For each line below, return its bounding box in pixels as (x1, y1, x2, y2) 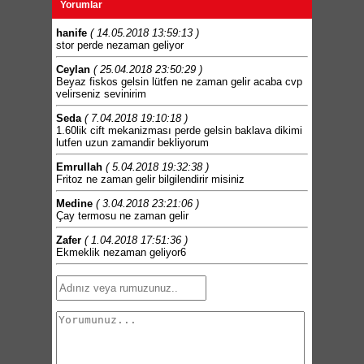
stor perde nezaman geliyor (56, 38, 184, 51)
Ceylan (56, 63, 90, 76)
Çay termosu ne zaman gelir (56, 209, 188, 222)
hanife (56, 26, 87, 39)
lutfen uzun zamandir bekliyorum (56, 136, 209, 149)
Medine (56, 197, 93, 210)
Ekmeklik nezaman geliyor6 (56, 245, 186, 258)
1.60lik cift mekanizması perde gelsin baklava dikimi (56, 123, 302, 136)
